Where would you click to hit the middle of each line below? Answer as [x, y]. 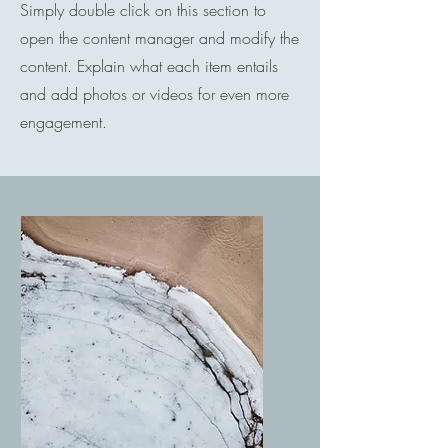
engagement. [63, 122]
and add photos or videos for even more [154, 94]
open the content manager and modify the [159, 38]
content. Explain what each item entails [149, 66]
